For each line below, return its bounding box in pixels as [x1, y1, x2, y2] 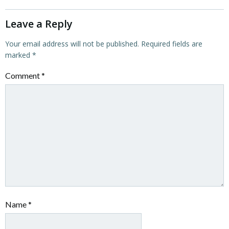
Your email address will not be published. [5, 39, 139, 49]
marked [5, 50, 32, 60]
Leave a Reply [5, 17, 73, 31]
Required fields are [141, 39, 202, 49]
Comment [5, 71, 41, 80]
